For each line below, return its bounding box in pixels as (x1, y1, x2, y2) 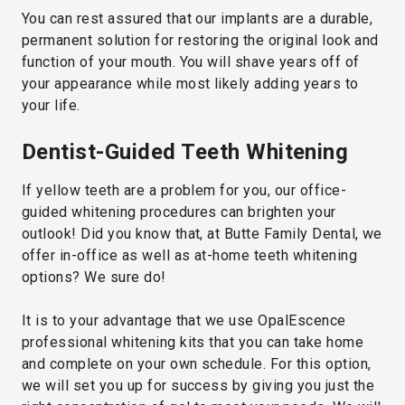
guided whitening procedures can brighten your (22, 202, 336, 221)
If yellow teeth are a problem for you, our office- (22, 181, 347, 199)
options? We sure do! (22, 268, 166, 286)
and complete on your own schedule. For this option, (22, 354, 372, 372)
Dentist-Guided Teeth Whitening (22, 138, 349, 165)
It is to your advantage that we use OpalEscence (22, 311, 346, 329)
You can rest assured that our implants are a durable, (22, 9, 373, 27)
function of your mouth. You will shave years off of (22, 52, 360, 71)
